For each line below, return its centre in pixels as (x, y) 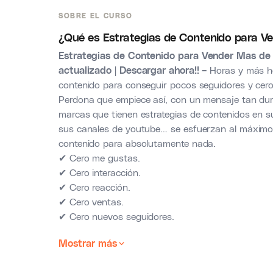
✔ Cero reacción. (94, 187)
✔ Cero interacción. (100, 172)
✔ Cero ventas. (91, 201)
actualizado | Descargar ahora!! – (133, 70)
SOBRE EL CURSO (96, 15)
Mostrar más (88, 243)
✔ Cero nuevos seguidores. (116, 216)
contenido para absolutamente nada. (137, 143)
